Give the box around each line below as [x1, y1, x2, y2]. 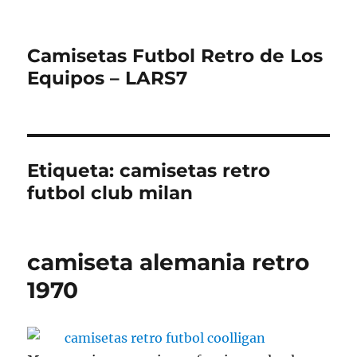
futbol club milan [27, 182, 194, 204]
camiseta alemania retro [27, 249, 310, 276]
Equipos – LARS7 [27, 67, 188, 89]
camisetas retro [120, 159, 271, 182]
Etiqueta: [27, 159, 120, 182]
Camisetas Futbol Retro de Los [27, 45, 324, 67]
